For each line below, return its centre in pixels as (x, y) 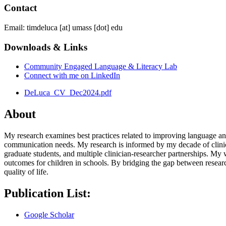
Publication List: (47, 193)
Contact (20, 8)
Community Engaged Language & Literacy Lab (101, 67)
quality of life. (26, 172)
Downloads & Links (46, 47)
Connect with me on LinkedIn (72, 76)
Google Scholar (49, 215)
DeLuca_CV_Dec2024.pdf (68, 93)
